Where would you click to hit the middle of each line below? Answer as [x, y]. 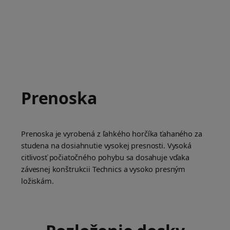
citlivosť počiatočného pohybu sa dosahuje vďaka [105, 157]
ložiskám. [37, 181]
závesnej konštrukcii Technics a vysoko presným [103, 169]
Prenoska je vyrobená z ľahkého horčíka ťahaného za [112, 134]
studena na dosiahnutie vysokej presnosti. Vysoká [106, 146]
